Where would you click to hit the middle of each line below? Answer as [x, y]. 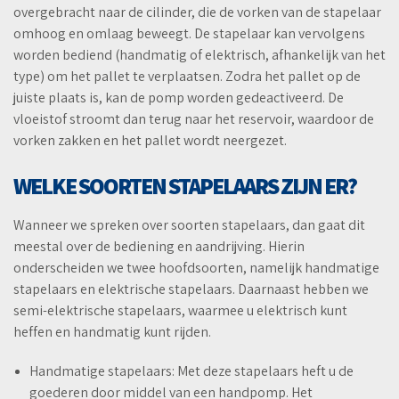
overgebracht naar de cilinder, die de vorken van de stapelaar [197, 12]
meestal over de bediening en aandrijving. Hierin [159, 247]
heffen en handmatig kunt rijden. [112, 332]
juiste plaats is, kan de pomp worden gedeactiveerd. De [179, 98]
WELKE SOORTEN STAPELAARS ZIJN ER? [185, 186]
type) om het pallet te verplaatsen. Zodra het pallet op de [187, 77]
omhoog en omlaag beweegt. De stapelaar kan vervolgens [189, 34]
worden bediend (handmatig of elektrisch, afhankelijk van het [199, 55]
